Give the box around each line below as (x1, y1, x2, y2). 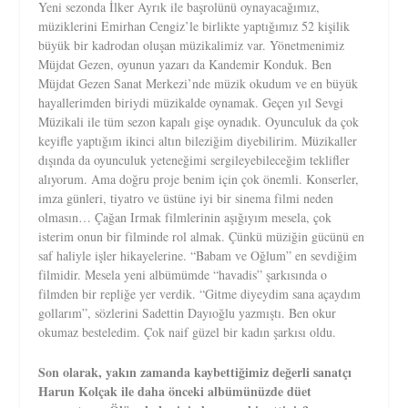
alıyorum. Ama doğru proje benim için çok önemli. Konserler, (38, 170, 360, 189)
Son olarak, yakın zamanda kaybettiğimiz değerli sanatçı (38, 362, 352, 382)
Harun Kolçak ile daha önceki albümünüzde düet (38, 381, 312, 401)
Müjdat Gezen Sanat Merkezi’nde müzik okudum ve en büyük (38, 75, 359, 93)
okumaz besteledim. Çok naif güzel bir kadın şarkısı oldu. (38, 323, 337, 342)
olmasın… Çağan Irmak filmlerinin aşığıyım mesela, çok (38, 209, 332, 227)
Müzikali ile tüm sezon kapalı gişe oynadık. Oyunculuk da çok (38, 113, 360, 131)
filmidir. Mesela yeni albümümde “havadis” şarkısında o (38, 266, 328, 284)
